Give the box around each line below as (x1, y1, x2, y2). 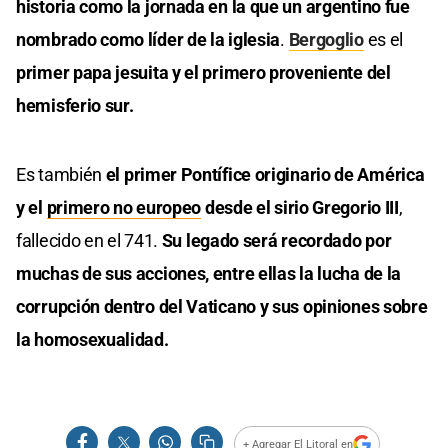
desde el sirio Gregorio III (201, 197, 399, 219)
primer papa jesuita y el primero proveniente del (16, 62, 391, 84)
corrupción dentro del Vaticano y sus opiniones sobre (16, 296, 428, 318)
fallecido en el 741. (16, 230, 162, 252)
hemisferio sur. (16, 95, 134, 117)
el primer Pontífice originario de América (102, 164, 425, 186)
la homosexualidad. (16, 329, 169, 351)
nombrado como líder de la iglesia (16, 29, 281, 51)
